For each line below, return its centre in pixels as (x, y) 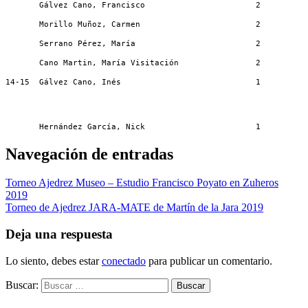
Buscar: (22, 285)
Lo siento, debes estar (54, 261)
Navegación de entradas (89, 154)
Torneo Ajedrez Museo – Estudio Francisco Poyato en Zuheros (142, 183)
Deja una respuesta (59, 234)
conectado (124, 261)
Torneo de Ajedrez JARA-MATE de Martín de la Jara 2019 (134, 208)
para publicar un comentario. (209, 261)
